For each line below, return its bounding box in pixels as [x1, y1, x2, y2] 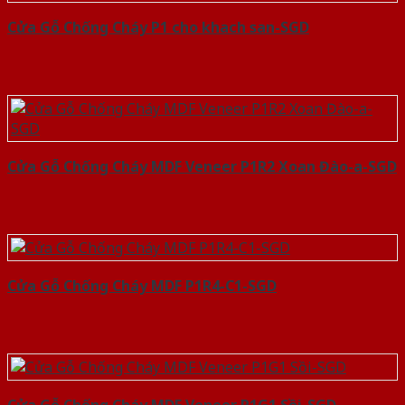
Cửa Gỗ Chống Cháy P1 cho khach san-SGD [7, 17, 309, 38]
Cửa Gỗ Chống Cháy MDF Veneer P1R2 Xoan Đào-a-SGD [7, 156, 397, 177]
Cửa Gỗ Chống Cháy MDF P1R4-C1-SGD [7, 276, 277, 297]
